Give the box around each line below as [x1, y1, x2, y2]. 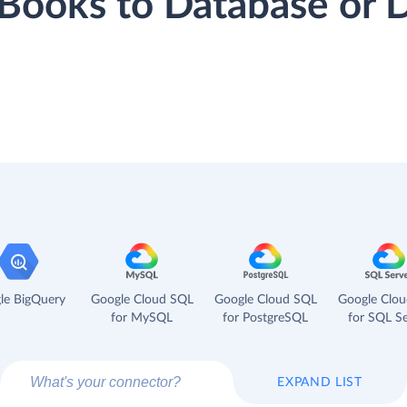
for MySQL [111, 311, 173, 324]
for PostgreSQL [223, 311, 308, 324]
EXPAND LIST [277, 375, 362, 389]
